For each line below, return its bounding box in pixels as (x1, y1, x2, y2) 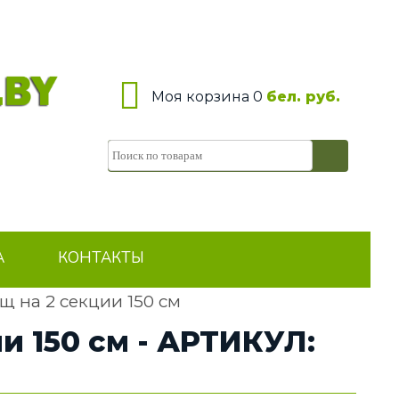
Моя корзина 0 (151, 87, 266, 105)
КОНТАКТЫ (58, 248, 145, 268)
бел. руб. (266, 87, 340, 105)
